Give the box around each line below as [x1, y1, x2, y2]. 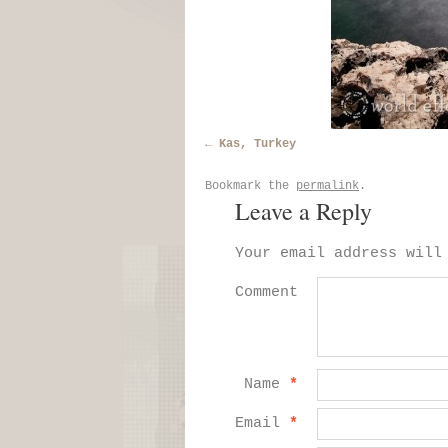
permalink [296, 179, 359, 193]
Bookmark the [205, 179, 296, 193]
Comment [235, 284, 298, 301]
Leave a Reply [235, 195, 372, 227]
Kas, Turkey [219, 137, 296, 151]
